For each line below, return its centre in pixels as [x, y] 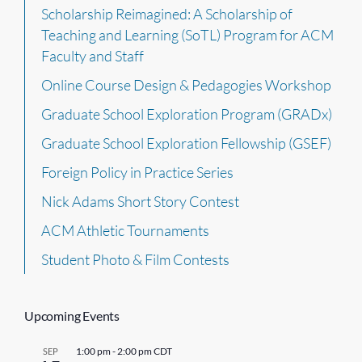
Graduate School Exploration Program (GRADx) [187, 114]
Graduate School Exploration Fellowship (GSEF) [186, 143]
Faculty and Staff [93, 56]
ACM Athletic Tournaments [125, 231]
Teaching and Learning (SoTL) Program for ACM [187, 35]
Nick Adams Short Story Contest [140, 202]
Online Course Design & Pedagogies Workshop [186, 85]
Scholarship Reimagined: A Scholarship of [167, 14]
